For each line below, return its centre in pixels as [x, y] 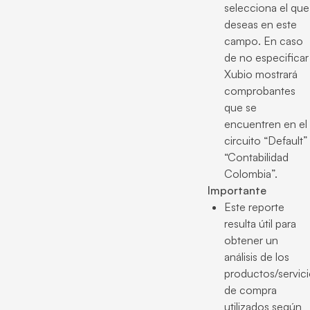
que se [240, 107]
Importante [237, 190]
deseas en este [261, 24]
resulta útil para [260, 224]
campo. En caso [264, 41]
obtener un [251, 240]
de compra [250, 290]
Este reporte [254, 207]
